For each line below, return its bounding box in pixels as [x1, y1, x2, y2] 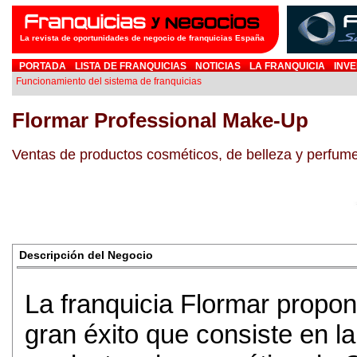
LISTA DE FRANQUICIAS [75, 61, 186, 72]
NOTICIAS [195, 61, 241, 72]
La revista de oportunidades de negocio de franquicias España [20, 33, 265, 42]
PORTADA [19, 61, 66, 72]
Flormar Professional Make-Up [12, 108, 308, 132]
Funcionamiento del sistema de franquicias [16, 76, 202, 87]
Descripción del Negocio [19, 249, 153, 261]
